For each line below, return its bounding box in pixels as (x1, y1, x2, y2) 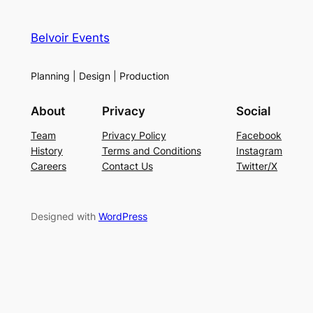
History (30, 144, 63, 156)
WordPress (98, 210, 147, 222)
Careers (30, 159, 66, 172)
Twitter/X (236, 159, 278, 172)
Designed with (30, 210, 99, 222)
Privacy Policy (101, 129, 166, 141)
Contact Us (101, 159, 153, 172)
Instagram (236, 144, 283, 156)
